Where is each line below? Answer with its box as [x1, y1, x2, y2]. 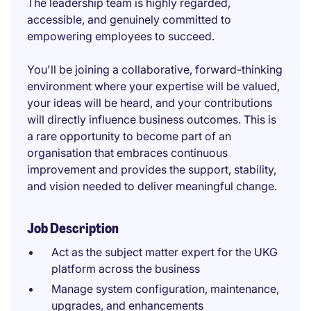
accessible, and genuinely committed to [27, 12, 231, 26]
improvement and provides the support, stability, [27, 162, 276, 176]
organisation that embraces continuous [27, 146, 228, 160]
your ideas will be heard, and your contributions [27, 96, 272, 110]
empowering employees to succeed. [27, 29, 215, 43]
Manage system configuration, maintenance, [51, 282, 279, 296]
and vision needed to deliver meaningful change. [27, 179, 277, 193]
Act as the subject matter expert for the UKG [51, 245, 278, 259]
